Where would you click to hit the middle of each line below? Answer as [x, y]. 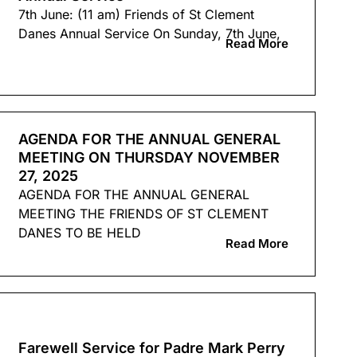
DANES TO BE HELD [79, 233]
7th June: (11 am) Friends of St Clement [136, 14]
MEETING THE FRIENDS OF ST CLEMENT [143, 214]
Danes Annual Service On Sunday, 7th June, [149, 33]
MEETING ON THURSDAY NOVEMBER [149, 158]
